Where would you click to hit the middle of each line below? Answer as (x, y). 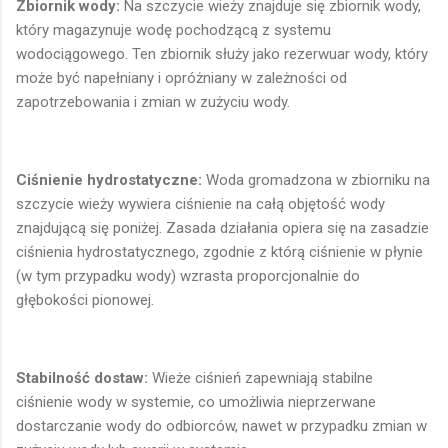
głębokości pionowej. (85, 299)
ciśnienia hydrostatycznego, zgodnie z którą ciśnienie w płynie (219, 251)
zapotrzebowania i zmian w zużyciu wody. (153, 101)
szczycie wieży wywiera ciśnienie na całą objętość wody (200, 203)
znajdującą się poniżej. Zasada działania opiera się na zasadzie (222, 227)
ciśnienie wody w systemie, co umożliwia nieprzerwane (196, 401)
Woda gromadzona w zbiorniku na (318, 179)
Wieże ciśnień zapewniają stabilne (260, 377)
